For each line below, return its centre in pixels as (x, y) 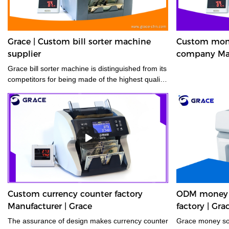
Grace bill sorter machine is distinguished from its (87, 68)
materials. (24, 90)
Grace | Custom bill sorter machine (79, 41)
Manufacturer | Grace (50, 207)
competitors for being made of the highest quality (87, 79)
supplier (24, 54)
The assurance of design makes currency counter (37, 221)
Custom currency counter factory (75, 194)
